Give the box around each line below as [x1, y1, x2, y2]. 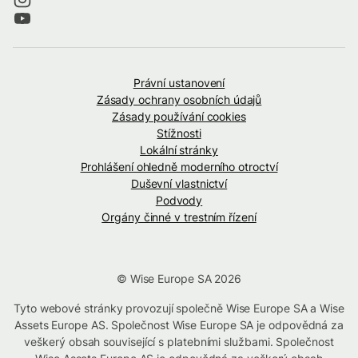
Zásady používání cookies [112, 109, 246, 123]
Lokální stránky [140, 142, 218, 157]
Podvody [155, 193, 203, 207]
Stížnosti [157, 125, 201, 140]
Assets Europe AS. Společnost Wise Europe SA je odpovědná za [14, 317, 344, 332]
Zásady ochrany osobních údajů [96, 92, 262, 106]
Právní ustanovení [133, 75, 225, 89]
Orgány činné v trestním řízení [101, 209, 257, 224]
